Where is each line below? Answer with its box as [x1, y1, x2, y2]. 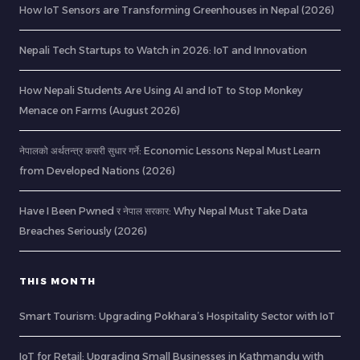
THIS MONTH [19, 276, 96, 288]
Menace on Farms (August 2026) [19, 104, 180, 117]
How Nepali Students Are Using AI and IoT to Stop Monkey [19, 84, 303, 97]
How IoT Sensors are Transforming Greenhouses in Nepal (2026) [19, 4, 334, 17]
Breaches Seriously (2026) [19, 225, 147, 238]
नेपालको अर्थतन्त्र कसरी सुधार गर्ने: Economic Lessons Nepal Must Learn [19, 145, 321, 157]
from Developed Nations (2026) [19, 165, 175, 178]
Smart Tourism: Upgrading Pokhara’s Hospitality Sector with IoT [19, 310, 335, 323]
